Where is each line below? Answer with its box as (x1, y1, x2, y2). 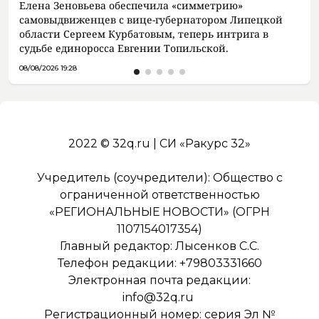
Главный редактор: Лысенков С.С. (60, 239, 259, 253)
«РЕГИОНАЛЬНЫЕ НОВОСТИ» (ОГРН (49, 205, 270, 219)
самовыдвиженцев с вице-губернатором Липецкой (19, 13, 283, 27)
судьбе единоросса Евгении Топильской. (19, 41, 229, 56)
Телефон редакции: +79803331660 (57, 256, 262, 271)
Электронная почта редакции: (68, 273, 251, 288)
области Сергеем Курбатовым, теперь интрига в (19, 27, 268, 41)
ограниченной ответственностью (59, 188, 260, 202)
